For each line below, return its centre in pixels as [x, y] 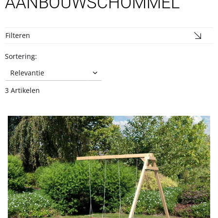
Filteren [18, 35]
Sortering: [21, 56]
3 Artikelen [22, 90]
